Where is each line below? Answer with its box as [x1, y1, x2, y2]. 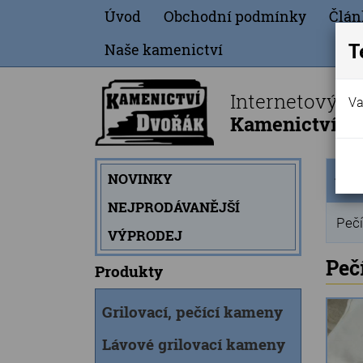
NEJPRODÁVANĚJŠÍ [108, 198, 240, 216]
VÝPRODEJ [108, 226, 182, 245]
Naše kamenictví [105, 40, 223, 59]
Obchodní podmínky [164, 6, 306, 26]
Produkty [95, 261, 163, 281]
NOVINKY [108, 169, 173, 188]
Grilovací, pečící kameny [102, 301, 283, 322]
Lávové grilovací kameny [102, 334, 285, 354]
